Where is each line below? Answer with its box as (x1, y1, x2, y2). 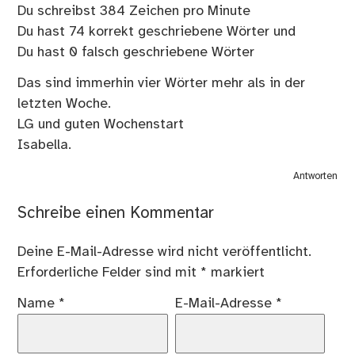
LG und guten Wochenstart (17, 116, 185, 132)
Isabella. (17, 137, 72, 152)
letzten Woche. (17, 96, 112, 111)
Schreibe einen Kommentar (17, 204, 215, 222)
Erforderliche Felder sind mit (17, 265, 201, 281)
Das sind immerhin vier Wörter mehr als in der (17, 75, 306, 90)
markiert (207, 265, 265, 281)
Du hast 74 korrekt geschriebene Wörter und (17, 25, 296, 40)
